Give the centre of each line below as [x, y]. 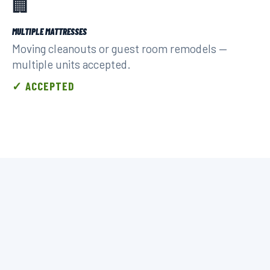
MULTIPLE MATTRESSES [49, 31]
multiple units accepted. [71, 64]
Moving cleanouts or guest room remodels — [120, 49]
